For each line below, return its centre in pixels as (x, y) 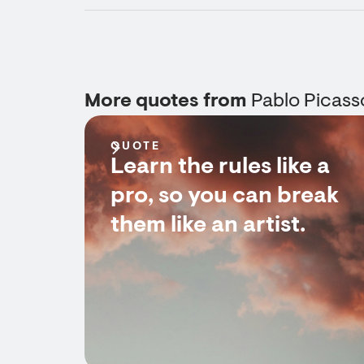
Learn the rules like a (220, 167)
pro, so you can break (225, 197)
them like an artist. (208, 226)
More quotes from (168, 102)
